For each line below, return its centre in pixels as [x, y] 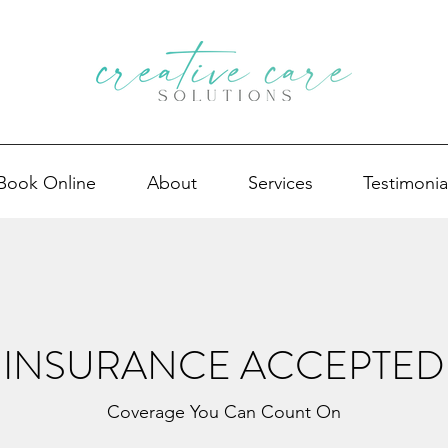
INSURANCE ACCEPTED [224, 365]
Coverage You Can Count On [224, 411]
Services [280, 182]
